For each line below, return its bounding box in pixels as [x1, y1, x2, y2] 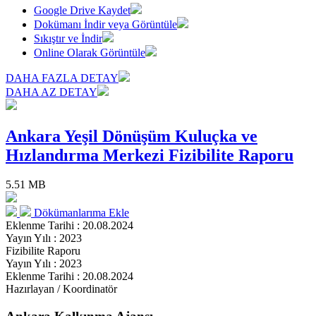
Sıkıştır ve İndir [34, 32, 102, 44]
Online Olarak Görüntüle [34, 46, 145, 59]
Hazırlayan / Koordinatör [6, 283, 117, 296]
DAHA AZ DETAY [6, 85, 97, 98]
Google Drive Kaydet [34, 4, 130, 16]
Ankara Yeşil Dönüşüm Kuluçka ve [6, 126, 257, 145]
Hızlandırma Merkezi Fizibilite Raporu [6, 145, 293, 164]
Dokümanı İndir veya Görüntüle [34, 18, 177, 30]
